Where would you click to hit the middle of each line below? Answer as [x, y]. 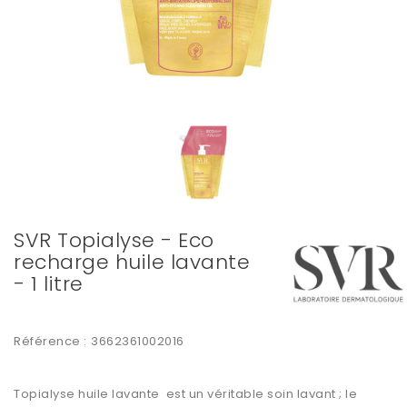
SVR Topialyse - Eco [114, 241]
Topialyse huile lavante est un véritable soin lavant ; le [185, 394]
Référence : [50, 342]
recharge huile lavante [132, 263]
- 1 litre [49, 284]
